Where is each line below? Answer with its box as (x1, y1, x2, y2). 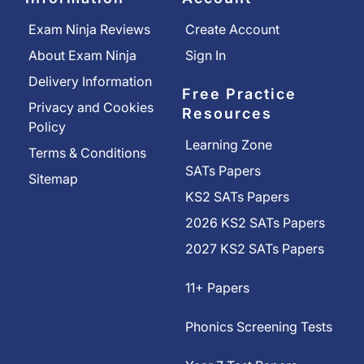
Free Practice (182, 84, 297, 102)
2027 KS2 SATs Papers (185, 240, 324, 257)
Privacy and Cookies (28, 98, 154, 115)
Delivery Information (28, 72, 152, 89)
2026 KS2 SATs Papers (185, 214, 325, 231)
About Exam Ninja (28, 46, 136, 63)
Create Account (185, 20, 279, 37)
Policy (28, 118, 66, 135)
